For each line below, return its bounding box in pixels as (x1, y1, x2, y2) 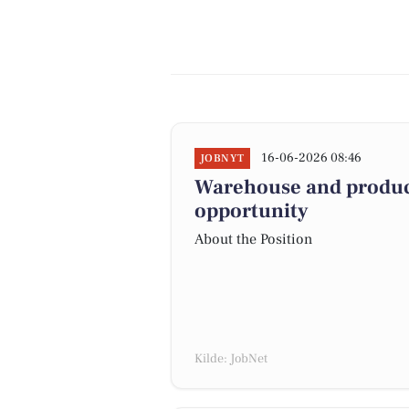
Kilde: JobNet (194, 351, 267, 367)
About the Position (194, 230, 312, 248)
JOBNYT (200, 152, 245, 165)
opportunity (194, 198, 309, 224)
